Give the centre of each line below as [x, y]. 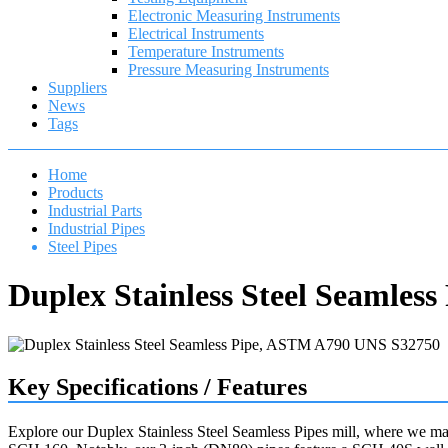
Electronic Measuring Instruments [234, 15]
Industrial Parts [95, 210]
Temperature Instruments [206, 51]
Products [75, 192]
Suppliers [77, 87]
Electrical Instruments [196, 33]
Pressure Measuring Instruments [228, 69]
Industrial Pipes [96, 228]
